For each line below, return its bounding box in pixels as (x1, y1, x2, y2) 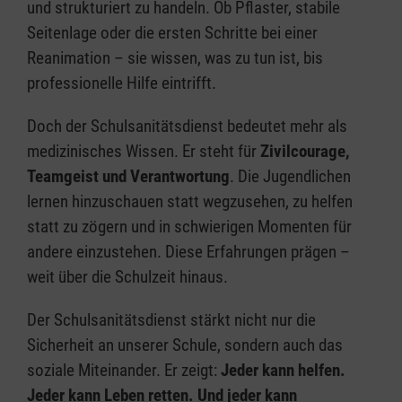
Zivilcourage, (260, 140, 350, 162)
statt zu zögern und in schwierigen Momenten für (27, 215, 352, 237)
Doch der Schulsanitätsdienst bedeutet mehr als (27, 115, 347, 136)
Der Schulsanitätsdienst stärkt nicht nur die (27, 309, 316, 330)
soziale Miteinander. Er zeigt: (27, 359, 221, 380)
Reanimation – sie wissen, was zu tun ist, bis (27, 47, 323, 68)
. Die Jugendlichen (230, 165, 351, 187)
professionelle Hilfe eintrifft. (27, 72, 216, 93)
